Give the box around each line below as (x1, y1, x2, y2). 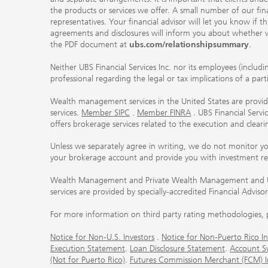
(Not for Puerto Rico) (50, 254, 125, 265)
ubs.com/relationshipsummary (129, 39, 249, 50)
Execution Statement (50, 243, 125, 254)
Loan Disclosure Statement (130, 243, 225, 254)
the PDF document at (50, 39, 129, 50)
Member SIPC (81, 107, 130, 118)
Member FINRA (137, 107, 191, 118)
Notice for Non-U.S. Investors (50, 232, 154, 242)
